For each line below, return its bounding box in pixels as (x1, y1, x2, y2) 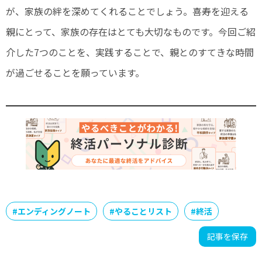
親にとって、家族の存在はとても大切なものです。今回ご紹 (6, 24, 256, 39)
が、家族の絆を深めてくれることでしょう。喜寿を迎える (6, 4, 249, 18)
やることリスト (115, 205, 172, 217)
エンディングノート (18, 205, 91, 217)
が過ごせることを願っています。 (6, 65, 144, 80)
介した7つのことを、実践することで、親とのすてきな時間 (6, 44, 254, 59)
